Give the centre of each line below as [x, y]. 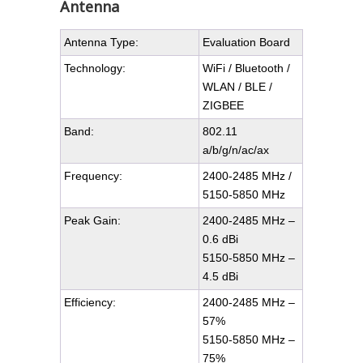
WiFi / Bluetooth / [246, 68]
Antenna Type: [101, 42]
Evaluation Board [246, 42]
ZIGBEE [223, 105]
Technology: [95, 68]
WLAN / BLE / [237, 87]
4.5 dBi [220, 276]
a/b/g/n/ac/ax [236, 150]
